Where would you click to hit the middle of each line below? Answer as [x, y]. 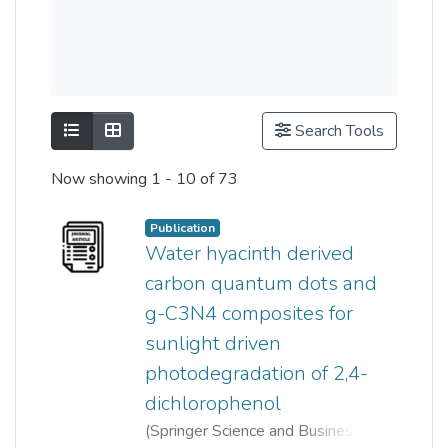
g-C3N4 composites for [249, 314]
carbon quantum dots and [261, 284]
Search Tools [337, 131]
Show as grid [165, 130]
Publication [182, 228]
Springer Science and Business [255, 431]
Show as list [121, 130]
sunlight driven [213, 344]
